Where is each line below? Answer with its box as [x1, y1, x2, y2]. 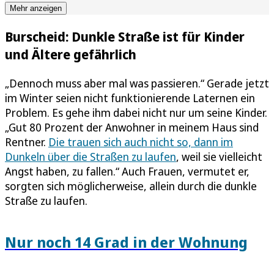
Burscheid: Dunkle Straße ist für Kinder [5, 27, 245, 45]
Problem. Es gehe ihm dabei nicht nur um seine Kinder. [5, 105, 267, 120]
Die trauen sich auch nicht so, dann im [48, 134, 233, 149]
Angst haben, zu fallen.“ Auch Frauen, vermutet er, [5, 163, 250, 179]
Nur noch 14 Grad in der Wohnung [5, 231, 248, 252]
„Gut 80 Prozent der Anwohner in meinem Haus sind [5, 119, 259, 135]
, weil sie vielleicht [176, 149, 262, 164]
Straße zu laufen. [5, 193, 87, 208]
